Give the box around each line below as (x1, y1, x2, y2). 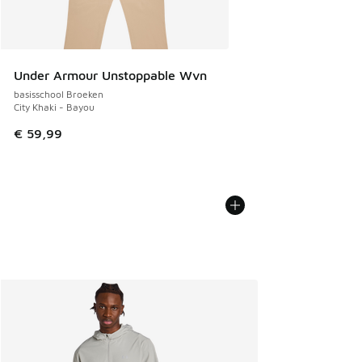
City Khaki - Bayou (14, 101, 95, 114)
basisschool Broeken (14, 88, 103, 101)
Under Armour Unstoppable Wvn (14, 68, 207, 83)
